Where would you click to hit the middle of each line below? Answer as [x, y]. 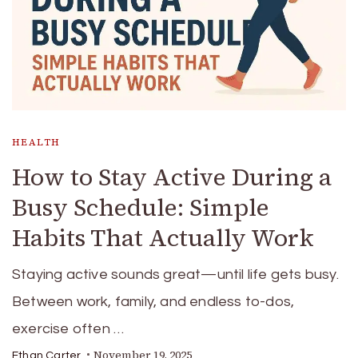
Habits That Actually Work [163, 237]
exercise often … [68, 328]
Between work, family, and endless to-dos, [153, 301]
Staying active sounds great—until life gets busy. [175, 274]
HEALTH [36, 142]
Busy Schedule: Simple [141, 207]
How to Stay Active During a [172, 177]
